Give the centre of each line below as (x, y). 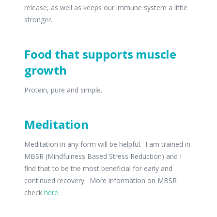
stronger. (38, 20)
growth (46, 70)
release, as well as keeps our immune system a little (106, 8)
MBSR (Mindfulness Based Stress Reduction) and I (103, 156)
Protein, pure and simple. (63, 90)
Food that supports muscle (101, 54)
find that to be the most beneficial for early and (98, 169)
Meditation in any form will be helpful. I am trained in (107, 144)
